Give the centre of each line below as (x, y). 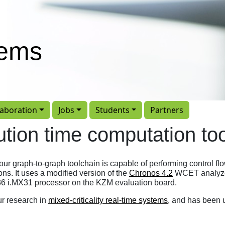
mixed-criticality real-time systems (108, 200)
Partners (167, 110)
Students (112, 110)
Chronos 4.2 (151, 173)
